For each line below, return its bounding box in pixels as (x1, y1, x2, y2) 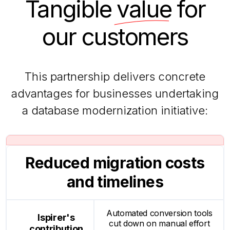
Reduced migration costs (25, 153, 205, 172)
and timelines (66, 172, 164, 191)
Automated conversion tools (106, 207, 213, 218)
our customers (42, 22, 188, 51)
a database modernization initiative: (22, 103, 208, 117)
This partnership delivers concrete (25, 69, 205, 83)
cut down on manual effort (109, 218, 210, 228)
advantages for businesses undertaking (11, 86, 219, 100)
